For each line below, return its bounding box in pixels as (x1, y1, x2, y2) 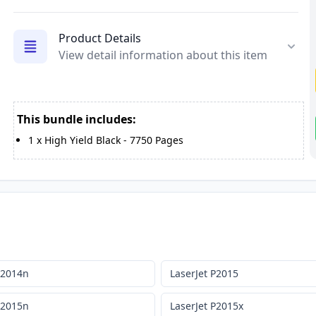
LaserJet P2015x (169, 299, 243, 313)
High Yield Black (44, 133, 121, 147)
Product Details (58, 30, 141, 46)
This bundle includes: (16, 111, 136, 128)
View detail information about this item (58, 47, 267, 63)
